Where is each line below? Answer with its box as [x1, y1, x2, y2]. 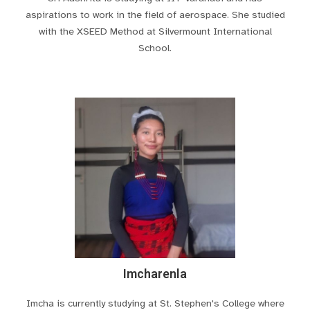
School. [138, 41, 172, 54]
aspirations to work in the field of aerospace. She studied [25, 8, 285, 21]
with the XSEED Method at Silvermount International [38, 24, 272, 37]
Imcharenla [123, 266, 187, 282]
